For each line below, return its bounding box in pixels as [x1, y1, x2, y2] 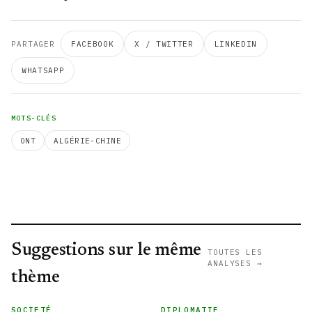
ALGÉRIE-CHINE [54, 136, 122, 146]
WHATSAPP [22, 65, 65, 75]
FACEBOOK [71, 39, 114, 49]
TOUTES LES [208, 247, 263, 257]
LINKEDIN [214, 39, 257, 49]
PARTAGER [11, 39, 56, 49]
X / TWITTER [134, 39, 194, 49]
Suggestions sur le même [11, 242, 202, 260]
